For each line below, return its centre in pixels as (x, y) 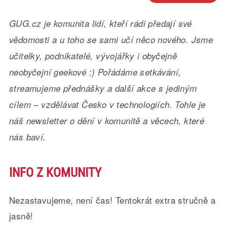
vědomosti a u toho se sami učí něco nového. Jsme (111, 40)
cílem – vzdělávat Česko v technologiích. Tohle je (107, 104)
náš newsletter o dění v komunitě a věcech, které (107, 121)
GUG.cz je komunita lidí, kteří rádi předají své (100, 23)
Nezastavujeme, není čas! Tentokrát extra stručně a (112, 200)
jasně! (21, 216)
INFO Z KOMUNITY (55, 173)
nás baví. (27, 137)
